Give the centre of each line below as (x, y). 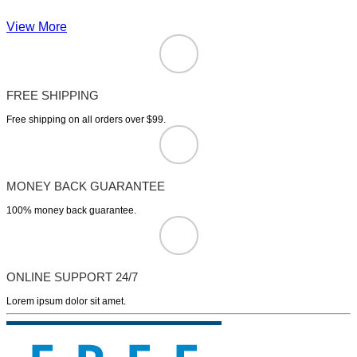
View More (37, 27)
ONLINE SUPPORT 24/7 (72, 277)
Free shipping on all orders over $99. (86, 120)
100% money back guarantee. (71, 211)
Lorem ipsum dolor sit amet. (66, 302)
